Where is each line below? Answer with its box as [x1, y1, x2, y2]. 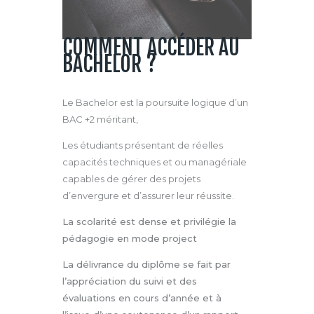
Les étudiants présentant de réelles [62, 139, 223, 151]
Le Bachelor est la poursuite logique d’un [62, 96, 248, 108]
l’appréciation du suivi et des [62, 275, 197, 287]
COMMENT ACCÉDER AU [62, 34, 240, 60]
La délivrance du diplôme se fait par [62, 258, 231, 270]
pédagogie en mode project [62, 232, 197, 244]
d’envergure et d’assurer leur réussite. [62, 189, 234, 201]
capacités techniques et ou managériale [62, 156, 247, 168]
